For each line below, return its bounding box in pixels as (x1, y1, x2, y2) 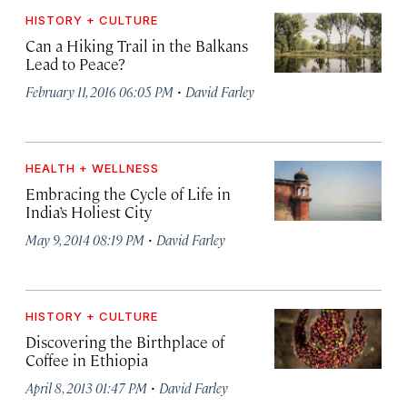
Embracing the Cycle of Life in (25, 183, 231, 203)
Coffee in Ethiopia (25, 349, 148, 370)
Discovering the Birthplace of (25, 331, 224, 352)
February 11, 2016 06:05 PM (25, 82, 174, 100)
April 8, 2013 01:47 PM (25, 378, 147, 396)
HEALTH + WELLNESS (25, 160, 159, 175)
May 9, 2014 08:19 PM (25, 230, 144, 248)
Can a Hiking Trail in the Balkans (25, 35, 248, 55)
